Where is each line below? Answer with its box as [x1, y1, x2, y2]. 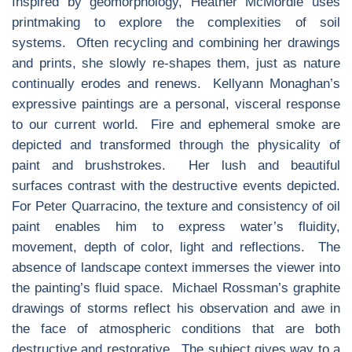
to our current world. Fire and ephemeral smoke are [12, 117, 340, 132]
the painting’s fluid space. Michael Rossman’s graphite [12, 280, 340, 295]
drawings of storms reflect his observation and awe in [12, 301, 340, 316]
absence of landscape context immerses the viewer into [12, 260, 340, 275]
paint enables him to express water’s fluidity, [12, 219, 340, 234]
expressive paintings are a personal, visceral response [12, 97, 340, 112]
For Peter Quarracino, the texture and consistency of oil [12, 199, 340, 214]
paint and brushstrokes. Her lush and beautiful [12, 158, 340, 173]
